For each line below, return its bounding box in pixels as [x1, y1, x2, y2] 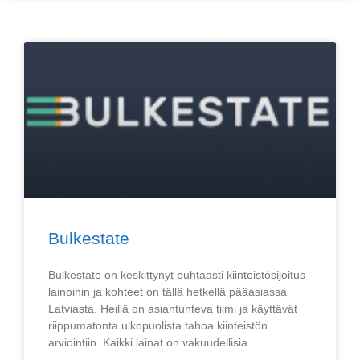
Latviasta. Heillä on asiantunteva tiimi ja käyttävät [48, 302, 297, 315]
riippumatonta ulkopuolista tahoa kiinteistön [48, 319, 268, 332]
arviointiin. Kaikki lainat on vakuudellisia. [48, 336, 251, 349]
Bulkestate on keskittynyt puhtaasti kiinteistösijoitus [48, 268, 305, 281]
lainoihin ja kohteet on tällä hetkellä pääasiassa [48, 285, 287, 298]
